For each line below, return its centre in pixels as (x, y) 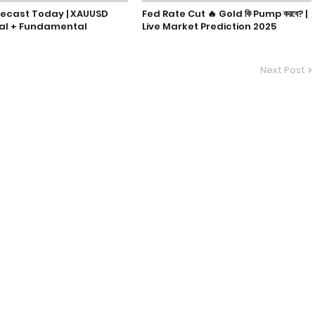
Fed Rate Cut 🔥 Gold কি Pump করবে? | (225, 14)
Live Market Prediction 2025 (210, 26)
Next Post (282, 70)
